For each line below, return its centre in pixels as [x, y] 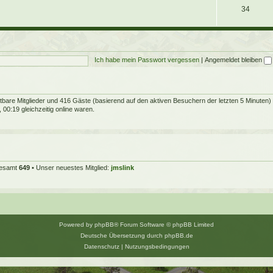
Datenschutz [101, 246]
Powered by [77, 224]
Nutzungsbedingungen [157, 246]
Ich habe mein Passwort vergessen [147, 60]
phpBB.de [179, 235]
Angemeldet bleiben [234, 60]
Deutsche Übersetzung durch [122, 235]
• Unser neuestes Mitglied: [70, 168]
